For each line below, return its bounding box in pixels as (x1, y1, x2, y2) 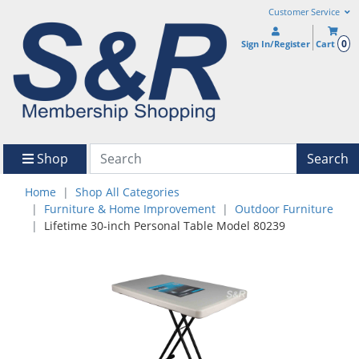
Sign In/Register (241, 38, 311, 50)
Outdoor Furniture (235, 201, 333, 217)
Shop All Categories (75, 184, 179, 200)
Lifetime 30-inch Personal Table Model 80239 (44, 218, 285, 234)
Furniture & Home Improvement (44, 201, 216, 217)
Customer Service (268, 6, 342, 18)
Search (307, 149, 349, 167)
